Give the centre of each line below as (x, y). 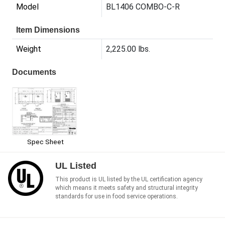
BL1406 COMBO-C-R (143, 7)
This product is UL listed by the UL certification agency (129, 180)
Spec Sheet (45, 142)
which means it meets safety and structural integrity (127, 188)
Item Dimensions (48, 30)
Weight (29, 49)
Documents (34, 72)
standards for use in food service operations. (117, 197)
